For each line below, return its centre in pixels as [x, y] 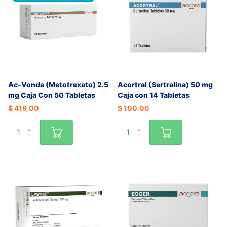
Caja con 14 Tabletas [154, 95]
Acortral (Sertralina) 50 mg [165, 85]
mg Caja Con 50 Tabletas [52, 95]
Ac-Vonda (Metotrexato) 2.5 [58, 85]
